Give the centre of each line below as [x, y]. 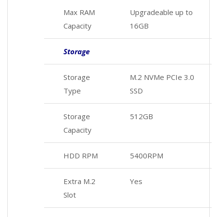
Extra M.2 [79, 181]
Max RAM [79, 12]
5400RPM [147, 155]
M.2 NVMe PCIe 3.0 [162, 77]
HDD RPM [81, 155]
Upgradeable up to [161, 12]
